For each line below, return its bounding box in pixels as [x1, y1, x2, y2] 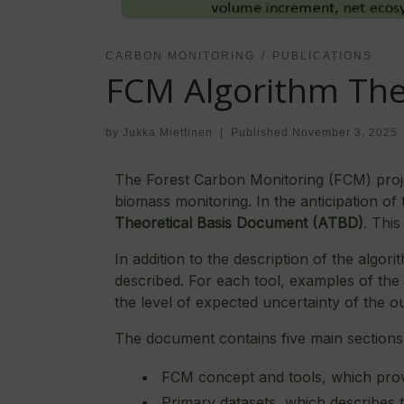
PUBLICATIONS [271, 49, 372, 62]
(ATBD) [308, 214, 363, 233]
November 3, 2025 [291, 126, 398, 140]
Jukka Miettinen [123, 126, 213, 140]
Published [230, 126, 292, 140]
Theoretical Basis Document [115, 214, 308, 233]
